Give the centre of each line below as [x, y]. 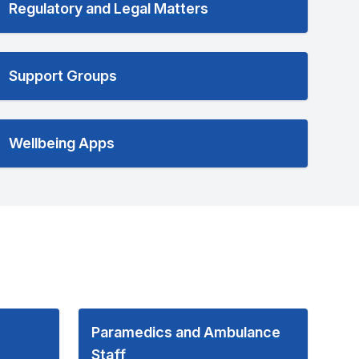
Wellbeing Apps [61, 143]
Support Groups [63, 76]
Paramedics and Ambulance [186, 332]
